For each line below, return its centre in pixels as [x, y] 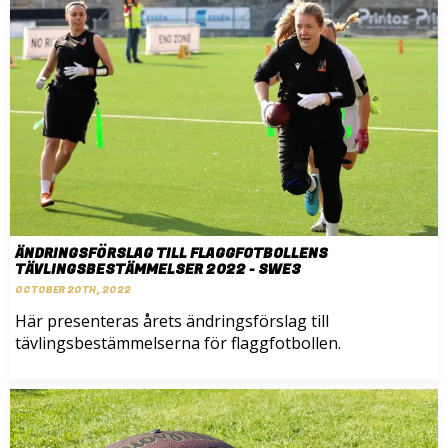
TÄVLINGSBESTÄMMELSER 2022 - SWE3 [158, 269]
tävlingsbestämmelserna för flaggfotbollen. [178, 342]
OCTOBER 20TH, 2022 [73, 289]
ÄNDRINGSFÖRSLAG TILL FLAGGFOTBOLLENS [171, 253]
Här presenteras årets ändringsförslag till [172, 320]
